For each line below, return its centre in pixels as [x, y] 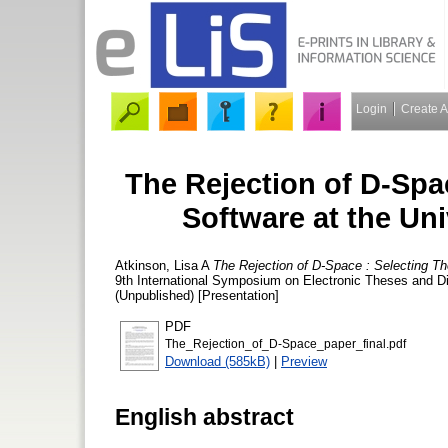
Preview [304, 361]
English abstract [204, 416]
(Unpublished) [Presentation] [197, 295]
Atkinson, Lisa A [162, 265]
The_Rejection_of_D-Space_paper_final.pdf [285, 343]
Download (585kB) [217, 361]
